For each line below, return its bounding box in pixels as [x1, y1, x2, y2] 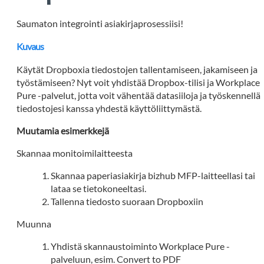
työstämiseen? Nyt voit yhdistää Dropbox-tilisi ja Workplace [16, 77, 260, 88]
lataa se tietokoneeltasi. [51, 183, 147, 194]
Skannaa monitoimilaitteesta [16, 147, 133, 159]
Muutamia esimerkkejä [16, 125, 110, 136]
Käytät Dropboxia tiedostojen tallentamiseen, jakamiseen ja [16, 64, 258, 75]
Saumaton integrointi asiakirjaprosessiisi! [16, 18, 184, 29]
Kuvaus [16, 41, 44, 52]
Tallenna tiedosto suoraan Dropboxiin [51, 196, 204, 207]
